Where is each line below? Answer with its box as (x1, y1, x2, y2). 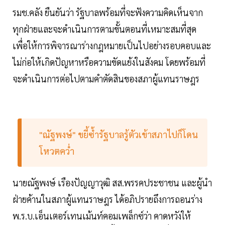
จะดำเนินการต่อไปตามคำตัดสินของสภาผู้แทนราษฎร (13, 72, 199, 84)
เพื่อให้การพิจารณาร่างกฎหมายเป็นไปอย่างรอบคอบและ (13, 39, 211, 51)
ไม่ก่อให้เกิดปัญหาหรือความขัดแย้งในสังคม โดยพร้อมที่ (13, 56, 205, 68)
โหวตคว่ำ (39, 145, 74, 157)
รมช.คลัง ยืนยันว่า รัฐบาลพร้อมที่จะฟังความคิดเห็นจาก (13, 6, 203, 18)
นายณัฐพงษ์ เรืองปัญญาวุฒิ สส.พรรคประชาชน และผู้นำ (13, 176, 212, 188)
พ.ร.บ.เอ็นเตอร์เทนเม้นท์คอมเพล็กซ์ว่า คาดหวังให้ (13, 209, 191, 221)
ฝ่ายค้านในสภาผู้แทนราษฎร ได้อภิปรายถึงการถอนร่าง (13, 193, 202, 205)
